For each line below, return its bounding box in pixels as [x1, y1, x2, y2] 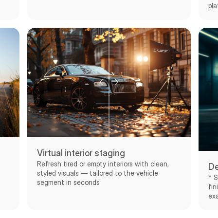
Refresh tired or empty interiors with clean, [37, 159, 169, 168]
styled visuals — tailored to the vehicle [37, 168, 158, 177]
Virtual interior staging [37, 147, 125, 158]
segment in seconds [37, 178, 100, 186]
